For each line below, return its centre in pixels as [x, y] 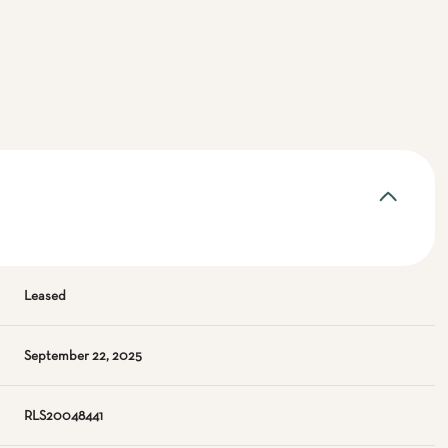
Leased [45, 296]
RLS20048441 [64, 416]
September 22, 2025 [83, 356]
